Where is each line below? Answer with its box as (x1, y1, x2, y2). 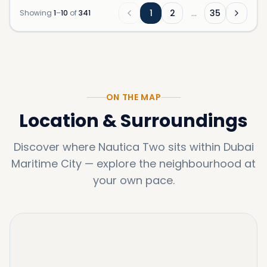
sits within (167, 139, 221, 155)
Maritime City (11, 156, 82, 172)
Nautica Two (98, 139, 165, 155)
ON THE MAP (105, 91, 162, 104)
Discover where (13, 139, 95, 155)
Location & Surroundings (19, 108, 248, 134)
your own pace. (92, 173, 175, 188)
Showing (20, 7, 52, 18)
